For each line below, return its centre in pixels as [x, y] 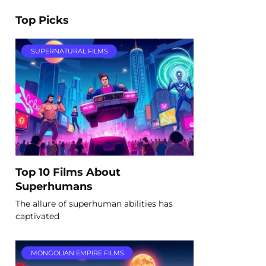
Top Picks [42, 20]
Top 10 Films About [68, 172]
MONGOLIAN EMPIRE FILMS [77, 253]
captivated [37, 216]
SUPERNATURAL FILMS [69, 51]
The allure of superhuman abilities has [94, 203]
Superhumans [54, 186]
